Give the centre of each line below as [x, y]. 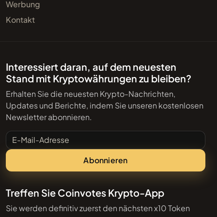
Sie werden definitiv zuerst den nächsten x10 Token [98, 208]
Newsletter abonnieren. [49, 117]
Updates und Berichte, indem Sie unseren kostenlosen [105, 105]
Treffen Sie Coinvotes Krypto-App [85, 193]
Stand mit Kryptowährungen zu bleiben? [99, 78]
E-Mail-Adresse [34, 136]
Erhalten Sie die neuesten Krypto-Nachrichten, [91, 93]
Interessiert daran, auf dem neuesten [91, 66]
